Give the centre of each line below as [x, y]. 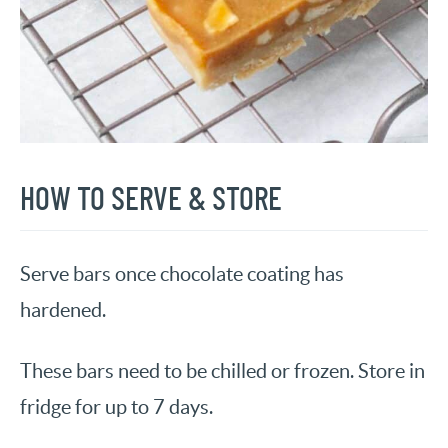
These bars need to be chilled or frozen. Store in [222, 371]
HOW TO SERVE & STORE [151, 200]
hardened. [63, 310]
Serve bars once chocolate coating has [182, 274]
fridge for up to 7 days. [116, 407]
